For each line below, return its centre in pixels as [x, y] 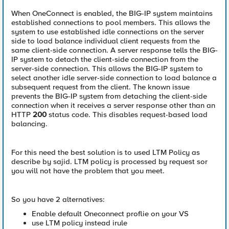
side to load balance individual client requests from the [106, 41]
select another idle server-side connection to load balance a [114, 78]
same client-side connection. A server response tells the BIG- [114, 50]
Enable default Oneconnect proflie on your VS [110, 214]
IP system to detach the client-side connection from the [105, 59]
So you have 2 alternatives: [58, 199]
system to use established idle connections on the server [108, 32]
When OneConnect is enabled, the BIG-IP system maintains [112, 13]
